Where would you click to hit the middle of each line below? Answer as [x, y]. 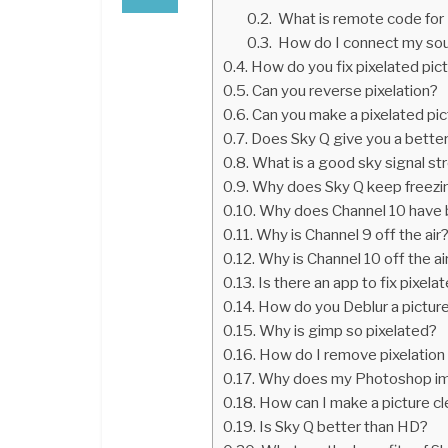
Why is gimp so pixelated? [348, 330]
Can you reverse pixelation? [345, 90]
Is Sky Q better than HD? [344, 426]
